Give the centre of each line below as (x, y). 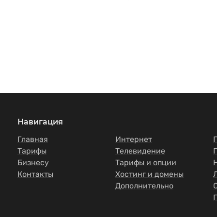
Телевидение (140, 151)
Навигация (40, 122)
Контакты (35, 174)
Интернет (134, 139)
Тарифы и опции (146, 163)
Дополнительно (144, 186)
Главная (33, 139)
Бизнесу (33, 163)
